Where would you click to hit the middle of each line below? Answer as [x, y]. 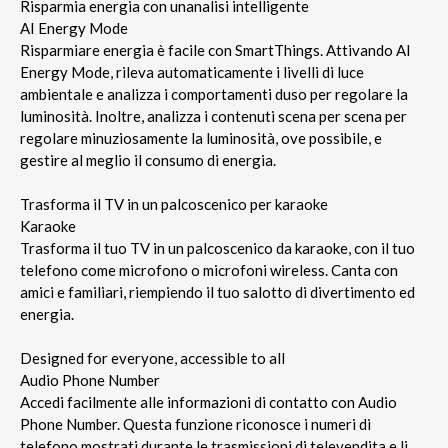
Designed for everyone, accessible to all [152, 357]
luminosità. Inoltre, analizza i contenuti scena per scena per [213, 115]
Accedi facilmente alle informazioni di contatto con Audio [208, 401]
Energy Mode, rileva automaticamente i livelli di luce [192, 71]
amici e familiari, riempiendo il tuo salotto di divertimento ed [217, 291]
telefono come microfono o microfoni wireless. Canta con [209, 269]
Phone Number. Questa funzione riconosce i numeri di [195, 423]
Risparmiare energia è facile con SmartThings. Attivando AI [215, 49]
